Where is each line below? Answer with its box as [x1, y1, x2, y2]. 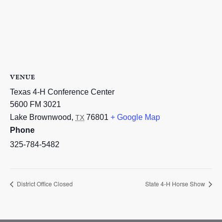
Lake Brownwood [10, 112, 71, 121]
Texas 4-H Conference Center [10, 87, 114, 96]
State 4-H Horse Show [145, 179, 207, 188]
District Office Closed [15, 179, 73, 188]
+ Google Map [111, 112, 160, 121]
